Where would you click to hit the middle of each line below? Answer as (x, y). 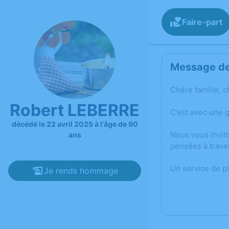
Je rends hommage (81, 170)
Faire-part (202, 22)
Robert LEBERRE (75, 110)
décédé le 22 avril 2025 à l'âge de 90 (75, 124)
